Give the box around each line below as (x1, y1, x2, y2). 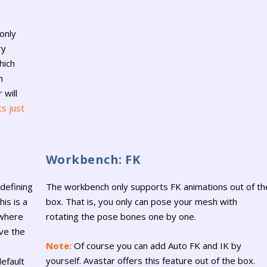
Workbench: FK (45, 151, 141, 167)
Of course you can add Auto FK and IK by (71, 239, 241, 252)
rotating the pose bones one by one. (45, 210, 196, 222)
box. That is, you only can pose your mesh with (45, 195, 237, 207)
